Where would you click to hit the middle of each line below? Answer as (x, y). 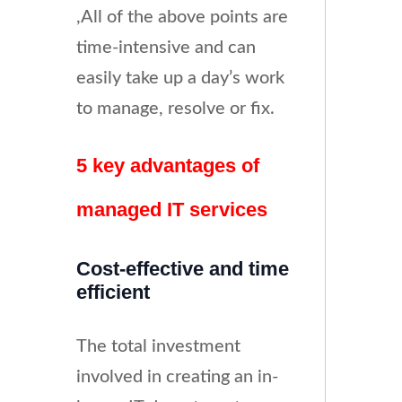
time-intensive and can (166, 48)
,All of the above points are (182, 17)
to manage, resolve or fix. (175, 109)
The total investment (158, 346)
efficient (113, 293)
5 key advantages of (167, 166)
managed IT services (171, 210)
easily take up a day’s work (180, 79)
